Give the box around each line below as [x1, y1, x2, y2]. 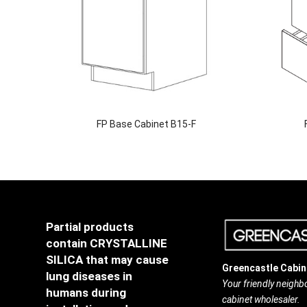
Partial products [46, 219, 134, 234]
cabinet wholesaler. [221, 293, 300, 305]
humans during [46, 285, 126, 299]
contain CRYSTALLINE [46, 236, 167, 250]
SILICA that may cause [46, 252, 169, 267]
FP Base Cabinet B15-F [97, 118, 197, 130]
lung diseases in [46, 269, 132, 283]
